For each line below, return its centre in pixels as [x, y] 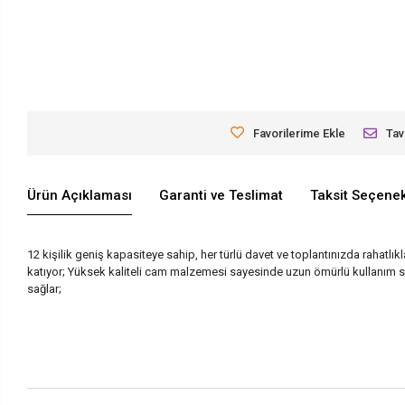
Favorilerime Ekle [300, 133]
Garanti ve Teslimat [221, 196]
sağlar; [45, 288]
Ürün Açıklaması [80, 196]
